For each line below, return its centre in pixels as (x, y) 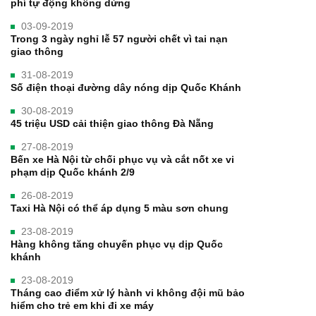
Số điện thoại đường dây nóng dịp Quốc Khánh (126, 87)
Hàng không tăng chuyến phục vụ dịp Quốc (117, 244)
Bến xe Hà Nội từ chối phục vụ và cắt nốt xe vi (122, 159)
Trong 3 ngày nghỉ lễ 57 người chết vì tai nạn (119, 38)
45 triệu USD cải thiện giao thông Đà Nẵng (112, 123)
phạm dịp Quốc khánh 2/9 (73, 172)
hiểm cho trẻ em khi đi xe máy (82, 305)
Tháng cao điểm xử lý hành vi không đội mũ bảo (128, 292)
